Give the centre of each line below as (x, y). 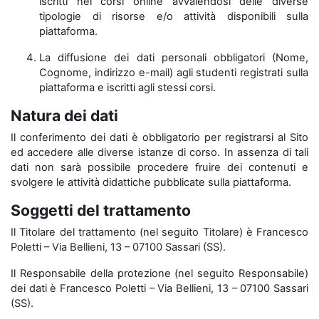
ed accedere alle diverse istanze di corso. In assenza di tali (159, 152)
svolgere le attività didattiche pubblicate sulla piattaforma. (151, 182)
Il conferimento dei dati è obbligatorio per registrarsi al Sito (159, 137)
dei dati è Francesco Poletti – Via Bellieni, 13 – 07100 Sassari (159, 288)
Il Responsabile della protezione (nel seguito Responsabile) (159, 273)
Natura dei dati (64, 115)
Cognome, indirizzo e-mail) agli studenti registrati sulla (174, 73)
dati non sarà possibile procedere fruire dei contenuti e (159, 167)
